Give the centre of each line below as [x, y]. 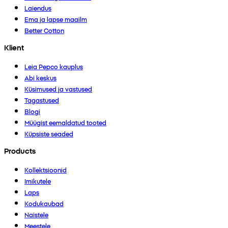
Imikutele [38, 181]
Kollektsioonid [46, 169]
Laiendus [38, 8]
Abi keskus [40, 77]
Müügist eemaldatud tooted [65, 122]
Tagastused [42, 100]
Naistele [36, 214]
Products [20, 150]
